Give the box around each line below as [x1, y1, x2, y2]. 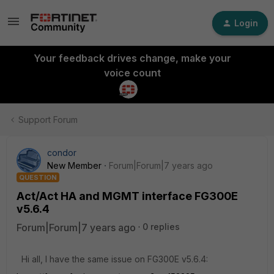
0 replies [143, 221, 180, 232]
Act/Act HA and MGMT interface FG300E [17, 190, 238, 202]
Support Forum [18, 114, 78, 125]
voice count [103, 67, 161, 79]
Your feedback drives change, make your [33, 52, 231, 64]
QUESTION [19, 173, 57, 182]
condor [47, 147, 76, 158]
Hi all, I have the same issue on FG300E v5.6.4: [17, 254, 208, 264]
